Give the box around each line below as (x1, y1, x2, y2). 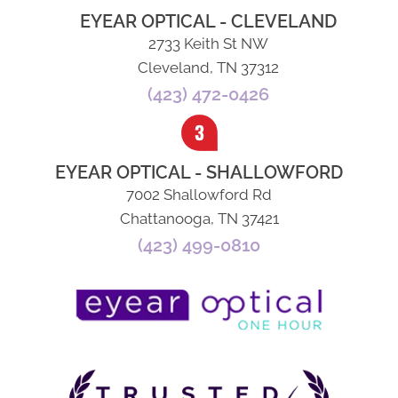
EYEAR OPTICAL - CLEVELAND (79, 11, 337, 33)
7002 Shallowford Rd (126, 186, 272, 204)
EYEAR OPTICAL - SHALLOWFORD (55, 162, 343, 184)
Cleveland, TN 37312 (137, 59, 279, 77)
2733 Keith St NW (147, 35, 268, 53)
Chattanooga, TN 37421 (119, 210, 279, 228)
